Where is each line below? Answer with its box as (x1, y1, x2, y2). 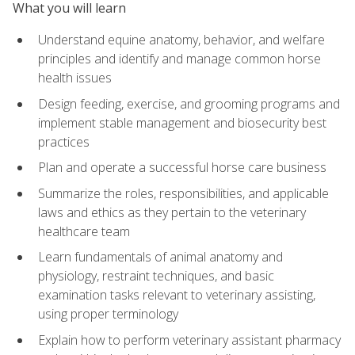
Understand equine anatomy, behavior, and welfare (38, 30, 325, 48)
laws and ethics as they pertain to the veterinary (38, 203, 306, 221)
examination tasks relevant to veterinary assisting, (38, 286, 315, 304)
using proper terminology (38, 305, 178, 323)
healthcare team (38, 222, 130, 240)
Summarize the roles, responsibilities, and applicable (38, 184, 329, 202)
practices (38, 132, 90, 151)
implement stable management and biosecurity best (38, 113, 326, 132)
